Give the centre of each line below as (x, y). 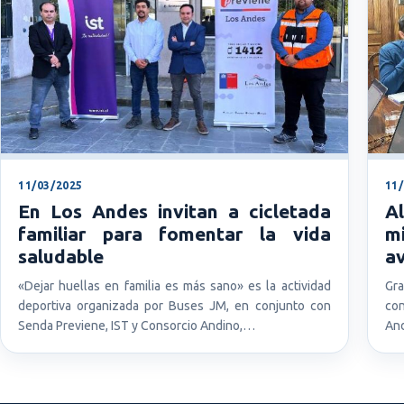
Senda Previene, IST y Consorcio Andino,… (137, 325)
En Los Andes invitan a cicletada (174, 211)
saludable (61, 256)
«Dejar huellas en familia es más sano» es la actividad (174, 285)
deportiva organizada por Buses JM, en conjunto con (174, 305)
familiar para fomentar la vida (174, 233)
